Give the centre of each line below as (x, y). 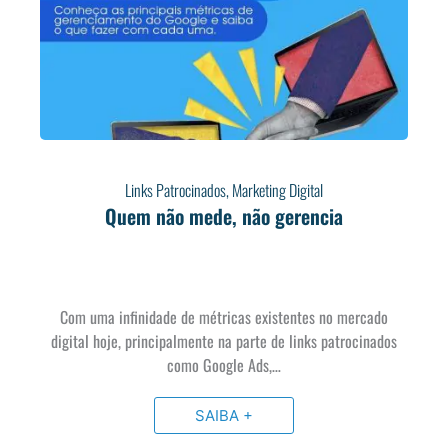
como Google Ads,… (224, 364)
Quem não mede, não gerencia (224, 215)
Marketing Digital (277, 189)
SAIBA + (224, 415)
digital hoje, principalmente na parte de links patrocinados (224, 340)
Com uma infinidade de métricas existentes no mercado (224, 316)
